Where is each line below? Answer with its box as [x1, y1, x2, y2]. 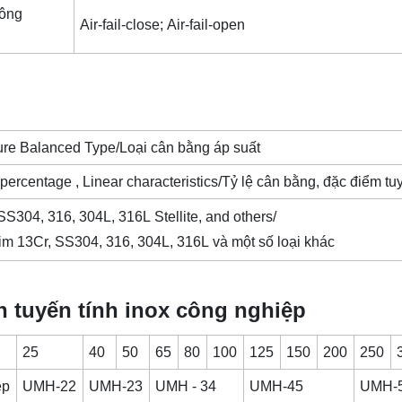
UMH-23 [89, 378, 144, 394]
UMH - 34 [155, 378, 221, 394]
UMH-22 [22, 378, 77, 394]
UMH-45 [249, 378, 308, 394]
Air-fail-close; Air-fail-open [80, 16, 249, 32]
